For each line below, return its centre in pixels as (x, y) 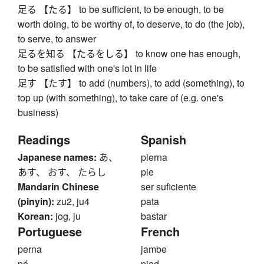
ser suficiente (169, 187)
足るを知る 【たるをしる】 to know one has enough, (129, 54)
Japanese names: (57, 157)
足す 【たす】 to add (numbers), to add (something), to (131, 83)
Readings (44, 140)
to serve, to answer (57, 39)
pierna (154, 157)
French (160, 232)
